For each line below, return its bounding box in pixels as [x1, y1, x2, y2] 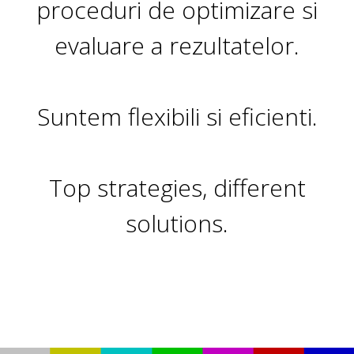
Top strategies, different [48, 171, 306, 204]
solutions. [126, 206, 228, 239]
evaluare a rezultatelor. [55, 28, 299, 62]
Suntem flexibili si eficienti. [36, 100, 318, 133]
